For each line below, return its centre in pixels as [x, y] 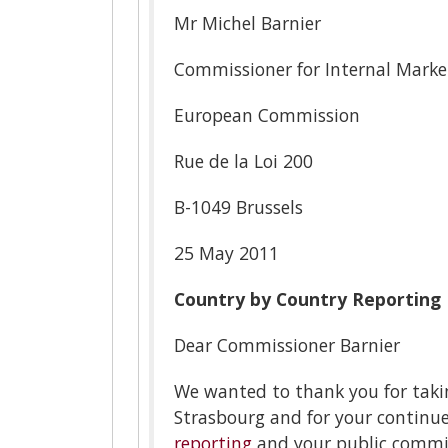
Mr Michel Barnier [247, 22]
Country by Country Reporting [307, 298]
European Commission [267, 114]
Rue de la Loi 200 [243, 160]
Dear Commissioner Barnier [287, 344]
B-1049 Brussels [238, 206]
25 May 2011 [226, 252]
